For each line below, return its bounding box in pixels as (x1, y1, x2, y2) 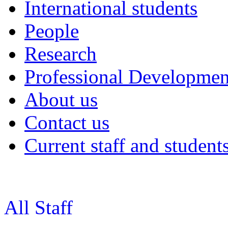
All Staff (4, 196, 73, 218)
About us (24, 89, 98, 110)
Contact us (24, 111, 109, 133)
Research (24, 43, 97, 65)
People (24, 20, 79, 42)
